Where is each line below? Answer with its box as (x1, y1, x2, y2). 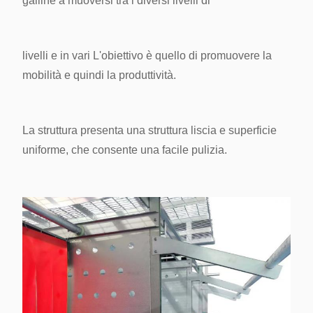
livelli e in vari (22, 50, 90, 62)
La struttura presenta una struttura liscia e (22, 124, 226, 137)
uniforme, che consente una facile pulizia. (22, 144, 227, 156)
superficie (228, 124, 277, 137)
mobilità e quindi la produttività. (22, 69, 176, 82)
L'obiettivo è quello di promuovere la (93, 50, 272, 62)
